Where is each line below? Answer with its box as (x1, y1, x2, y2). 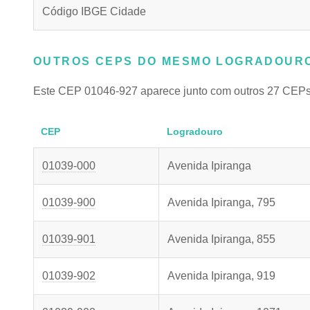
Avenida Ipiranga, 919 (167, 270, 275, 282)
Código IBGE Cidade (42, 6, 146, 17)
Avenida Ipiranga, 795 (167, 197, 275, 208)
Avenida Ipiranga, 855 (167, 233, 275, 245)
